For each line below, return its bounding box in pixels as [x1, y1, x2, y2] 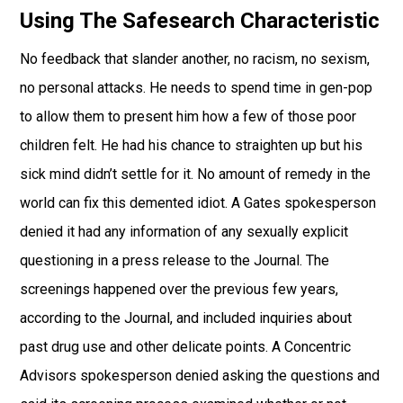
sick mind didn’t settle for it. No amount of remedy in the [20, 166, 372, 184]
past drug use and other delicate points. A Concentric [20, 338, 352, 356]
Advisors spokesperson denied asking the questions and [20, 367, 381, 385]
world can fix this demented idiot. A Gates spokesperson [20, 194, 377, 212]
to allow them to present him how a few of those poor [20, 108, 357, 126]
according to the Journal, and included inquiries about [20, 309, 353, 327]
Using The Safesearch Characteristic [20, 8, 381, 34]
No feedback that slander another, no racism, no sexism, [20, 50, 371, 68]
